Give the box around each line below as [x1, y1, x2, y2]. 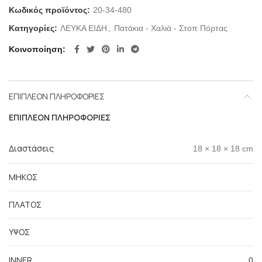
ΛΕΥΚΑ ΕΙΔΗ [60, 23, 107, 33]
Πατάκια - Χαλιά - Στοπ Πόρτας [114, 23, 227, 33]
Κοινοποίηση [9, 44, 63, 54]
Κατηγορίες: [9, 23, 60, 33]
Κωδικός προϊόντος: [9, 5, 92, 15]
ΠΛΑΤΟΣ [9, 199, 42, 210]
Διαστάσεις [9, 143, 54, 154]
